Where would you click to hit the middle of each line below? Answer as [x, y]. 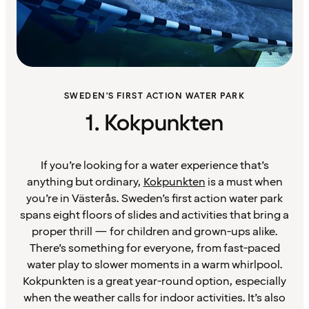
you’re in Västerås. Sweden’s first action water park [154, 199]
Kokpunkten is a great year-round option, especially [154, 281]
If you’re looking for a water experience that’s [154, 166]
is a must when [244, 182]
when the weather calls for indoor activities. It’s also [154, 298]
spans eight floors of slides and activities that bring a [154, 215]
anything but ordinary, [85, 182]
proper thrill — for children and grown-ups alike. [154, 232]
